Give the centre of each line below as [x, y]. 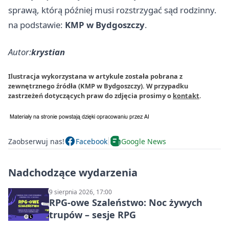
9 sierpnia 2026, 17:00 [81, 192]
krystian [48, 52]
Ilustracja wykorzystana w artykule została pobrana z [95, 76]
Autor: [20, 52]
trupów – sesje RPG [93, 215]
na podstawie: [37, 25]
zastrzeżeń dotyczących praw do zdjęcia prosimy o [90, 96]
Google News [144, 141]
